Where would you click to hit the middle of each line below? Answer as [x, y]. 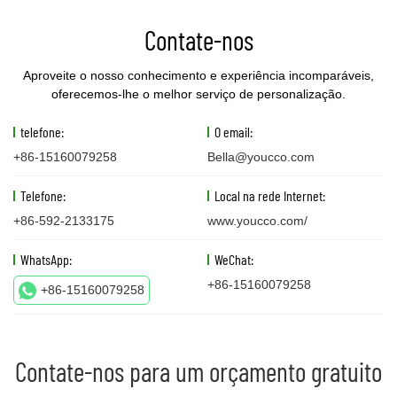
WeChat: [234, 259]
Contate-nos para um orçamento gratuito [198, 372]
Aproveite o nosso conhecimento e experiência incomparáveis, [198, 75]
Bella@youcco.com [261, 156]
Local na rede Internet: [270, 195]
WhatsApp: [46, 259]
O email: [234, 131]
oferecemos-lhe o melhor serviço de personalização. [198, 93]
